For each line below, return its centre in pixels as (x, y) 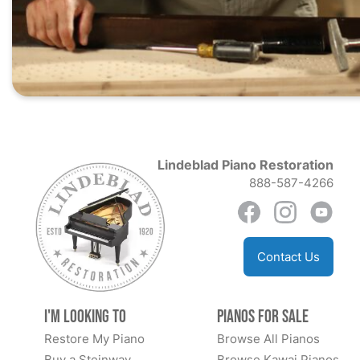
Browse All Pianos (268, 339)
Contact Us (288, 257)
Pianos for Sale (262, 317)
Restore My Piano (94, 339)
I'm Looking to (85, 317)
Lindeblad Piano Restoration (245, 164)
